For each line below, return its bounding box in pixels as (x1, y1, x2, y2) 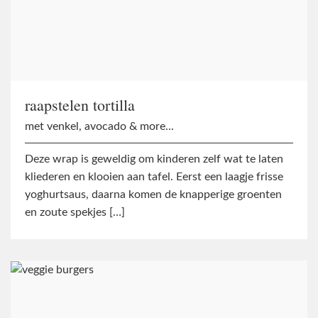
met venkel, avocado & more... (25, 120, 174, 132)
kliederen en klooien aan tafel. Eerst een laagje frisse (25, 170, 283, 182)
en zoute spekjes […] (25, 206, 125, 218)
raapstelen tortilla (25, 94, 135, 116)
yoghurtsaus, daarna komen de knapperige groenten (25, 188, 282, 200)
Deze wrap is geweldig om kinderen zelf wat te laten (25, 153, 283, 165)
